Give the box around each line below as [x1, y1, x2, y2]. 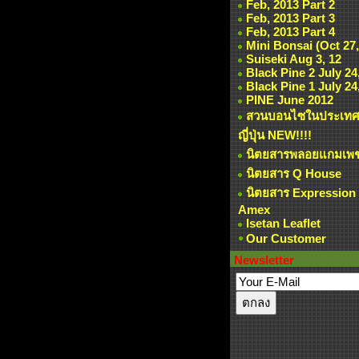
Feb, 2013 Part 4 [246, 25, 335, 38]
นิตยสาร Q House [246, 167, 341, 180]
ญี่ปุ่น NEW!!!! [238, 128, 312, 142]
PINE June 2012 [246, 93, 333, 107]
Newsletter [234, 253, 294, 267]
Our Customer [246, 232, 326, 245]
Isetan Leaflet [246, 216, 321, 230]
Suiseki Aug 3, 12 [246, 52, 341, 66]
